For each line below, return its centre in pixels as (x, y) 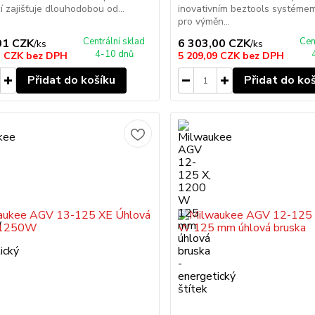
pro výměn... (204, 21)
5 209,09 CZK (211, 56)
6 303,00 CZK (214, 44)
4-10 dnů (114, 54)
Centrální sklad (114, 41)
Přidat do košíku (71, 80)
